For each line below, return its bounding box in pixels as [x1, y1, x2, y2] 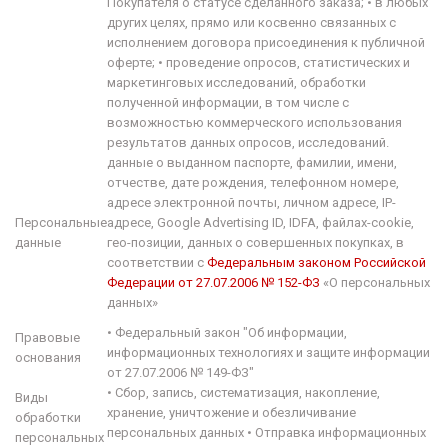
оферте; [107, 55, 155, 70]
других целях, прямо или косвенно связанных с [107, 15, 396, 30]
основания [15, 350, 81, 365]
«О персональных [323, 275, 430, 290]
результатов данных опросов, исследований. [107, 135, 389, 150]
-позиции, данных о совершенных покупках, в [127, 235, 404, 250]
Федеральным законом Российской [207, 255, 426, 270]
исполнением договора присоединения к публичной [107, 35, 425, 50]
